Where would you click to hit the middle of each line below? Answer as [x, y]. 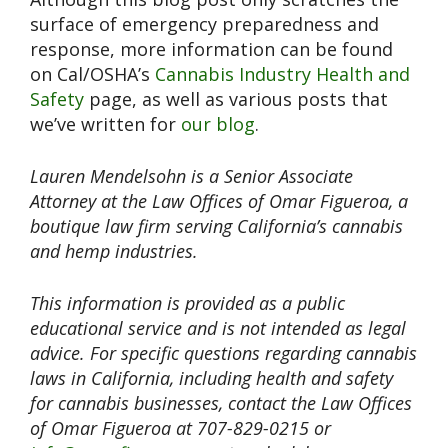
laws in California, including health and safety [211, 377]
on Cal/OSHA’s [92, 73]
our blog [218, 123]
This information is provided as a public [187, 302]
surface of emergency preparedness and [204, 23]
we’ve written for [105, 123]
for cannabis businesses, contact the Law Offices [221, 402]
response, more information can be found [211, 48]
